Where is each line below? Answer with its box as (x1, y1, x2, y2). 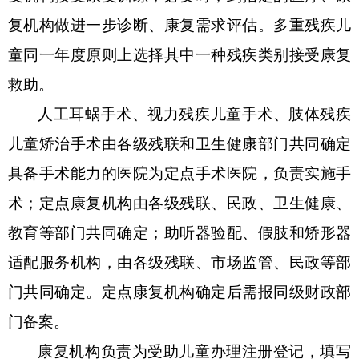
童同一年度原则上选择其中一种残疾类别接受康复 (8, 46, 351, 63)
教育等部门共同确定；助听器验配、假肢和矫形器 (8, 224, 351, 241)
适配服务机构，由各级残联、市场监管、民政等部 (8, 253, 351, 271)
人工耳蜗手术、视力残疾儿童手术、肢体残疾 (38, 105, 351, 123)
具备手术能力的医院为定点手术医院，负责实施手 (8, 164, 351, 182)
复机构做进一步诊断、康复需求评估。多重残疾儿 (8, 16, 351, 34)
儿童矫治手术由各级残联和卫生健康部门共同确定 (8, 135, 351, 152)
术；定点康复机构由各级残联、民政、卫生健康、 (8, 194, 351, 212)
